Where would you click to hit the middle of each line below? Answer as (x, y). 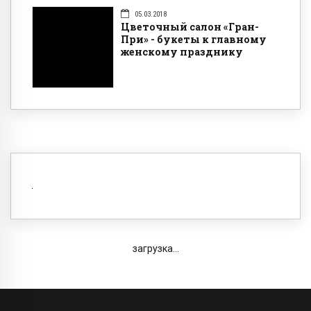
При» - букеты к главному (194, 39)
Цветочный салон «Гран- (190, 26)
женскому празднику (182, 51)
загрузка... (155, 249)
